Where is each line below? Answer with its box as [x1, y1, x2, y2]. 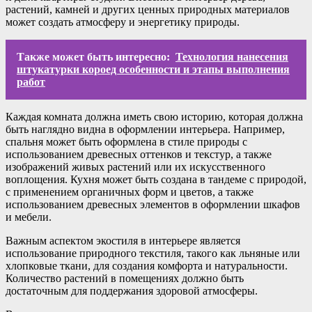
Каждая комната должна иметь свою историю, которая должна [6, 111, 303, 123]
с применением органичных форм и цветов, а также [6, 186, 253, 198]
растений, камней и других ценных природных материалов [6, 3, 290, 16]
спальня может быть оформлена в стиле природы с [6, 136, 247, 148]
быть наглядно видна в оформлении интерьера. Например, [6, 123, 285, 136]
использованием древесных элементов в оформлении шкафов [6, 198, 300, 211]
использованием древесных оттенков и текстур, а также [6, 148, 272, 161]
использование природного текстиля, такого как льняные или [6, 247, 300, 260]
